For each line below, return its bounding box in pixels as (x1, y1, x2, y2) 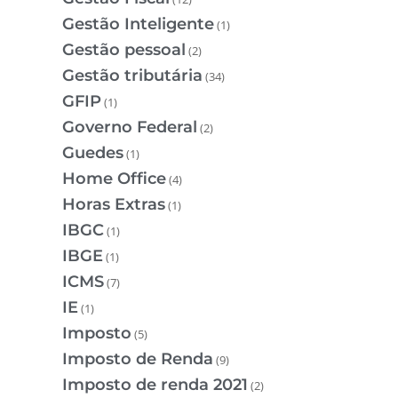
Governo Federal (62, 117, 197, 138)
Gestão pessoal (62, 40, 186, 60)
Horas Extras (62, 195, 165, 215)
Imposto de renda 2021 (62, 375, 248, 395)
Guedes (62, 143, 123, 163)
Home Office (62, 169, 166, 189)
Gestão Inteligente (62, 14, 214, 35)
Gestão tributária (62, 66, 203, 86)
